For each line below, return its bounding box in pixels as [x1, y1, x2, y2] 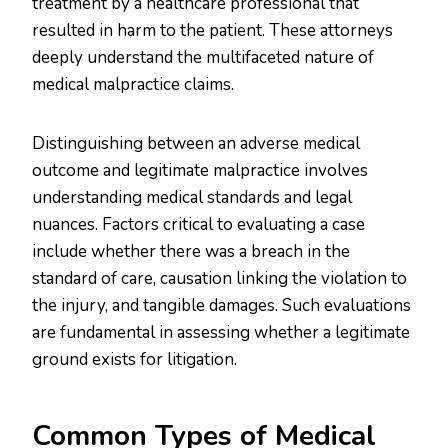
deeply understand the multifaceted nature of [32, 46, 374, 70]
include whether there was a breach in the [32, 240, 350, 264]
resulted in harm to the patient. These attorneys [32, 19, 393, 43]
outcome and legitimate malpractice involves [32, 159, 368, 183]
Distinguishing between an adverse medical [32, 132, 360, 156]
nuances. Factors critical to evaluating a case [32, 213, 365, 237]
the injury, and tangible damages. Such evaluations [32, 294, 411, 318]
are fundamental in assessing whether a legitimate [32, 321, 410, 345]
